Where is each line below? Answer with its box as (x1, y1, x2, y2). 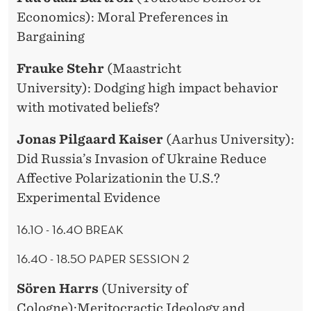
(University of (99, 280, 187, 296)
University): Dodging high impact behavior (17, 81, 278, 96)
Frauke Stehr (17, 61, 104, 76)
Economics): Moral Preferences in (17, 10, 228, 25)
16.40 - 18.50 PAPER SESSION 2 (17, 250, 190, 267)
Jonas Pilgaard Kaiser (17, 132, 163, 147)
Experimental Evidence (17, 190, 160, 205)
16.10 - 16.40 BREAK (17, 221, 124, 237)
